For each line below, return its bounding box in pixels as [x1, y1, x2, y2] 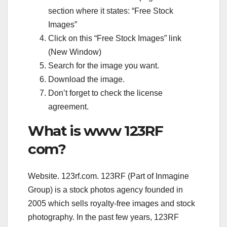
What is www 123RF [28, 122, 163, 139]
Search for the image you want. [48, 61, 159, 70]
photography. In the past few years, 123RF [28, 213, 179, 222]
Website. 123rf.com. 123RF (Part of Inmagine [28, 172, 189, 181]
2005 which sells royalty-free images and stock [28, 199, 195, 208]
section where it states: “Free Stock [48, 6, 173, 15]
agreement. [48, 102, 89, 111]
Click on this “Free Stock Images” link [48, 33, 181, 43]
